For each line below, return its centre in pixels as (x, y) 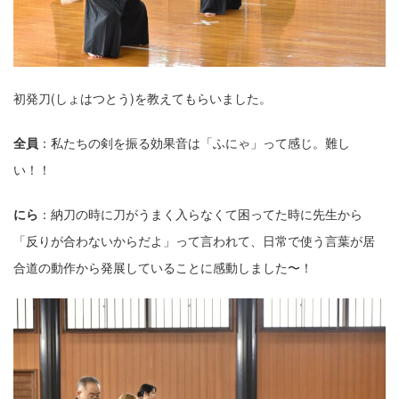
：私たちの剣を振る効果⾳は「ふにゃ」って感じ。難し (194, 142)
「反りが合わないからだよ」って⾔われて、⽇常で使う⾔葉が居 (194, 240)
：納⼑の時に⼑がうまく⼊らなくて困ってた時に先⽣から (200, 213)
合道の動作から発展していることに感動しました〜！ (163, 267)
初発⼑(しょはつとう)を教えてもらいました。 (142, 98)
